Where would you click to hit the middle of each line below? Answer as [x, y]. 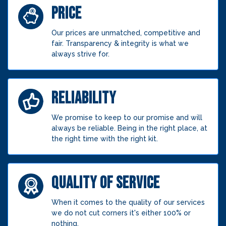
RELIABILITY [84, 98]
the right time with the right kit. [105, 138]
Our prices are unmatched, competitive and [126, 33]
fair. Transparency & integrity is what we [120, 43]
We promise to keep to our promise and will [127, 117]
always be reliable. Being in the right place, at [129, 128]
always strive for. [80, 54]
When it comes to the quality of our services [128, 202]
